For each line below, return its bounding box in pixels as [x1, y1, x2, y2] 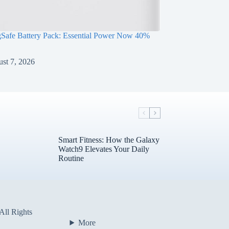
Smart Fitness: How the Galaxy [58, 135, 159, 144]
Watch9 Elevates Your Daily [58, 144, 149, 153]
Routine [58, 153, 84, 163]
